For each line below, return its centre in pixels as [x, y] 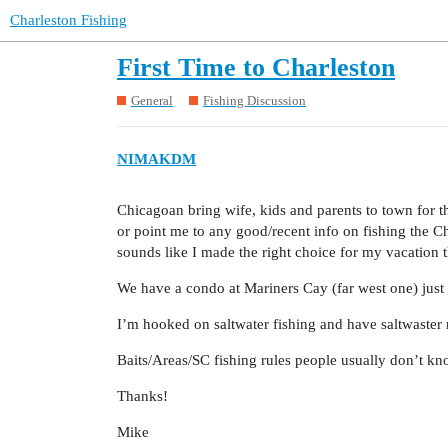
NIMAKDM [156, 159]
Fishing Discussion [254, 100]
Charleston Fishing [68, 20]
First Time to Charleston [256, 67]
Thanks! [142, 396]
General [152, 100]
